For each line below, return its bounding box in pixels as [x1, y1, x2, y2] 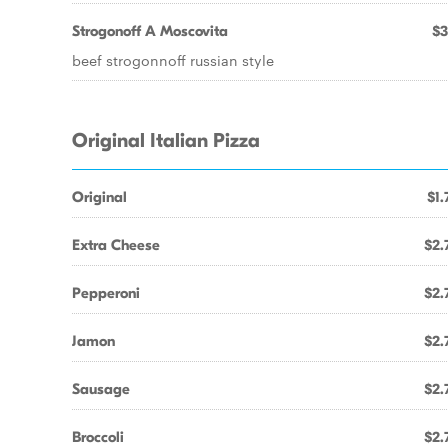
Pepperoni [72, 284, 140, 302]
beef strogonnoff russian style [72, 50, 274, 70]
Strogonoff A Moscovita [72, 22, 228, 40]
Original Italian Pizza [72, 129, 260, 153]
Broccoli [72, 428, 124, 446]
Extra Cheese [72, 236, 160, 254]
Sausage [72, 380, 130, 398]
